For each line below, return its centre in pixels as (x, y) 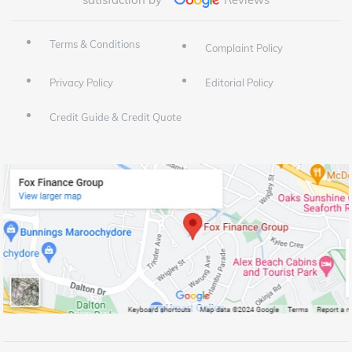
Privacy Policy (82, 83)
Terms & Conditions (95, 44)
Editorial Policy (239, 83)
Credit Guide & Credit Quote (116, 117)
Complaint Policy (244, 48)
